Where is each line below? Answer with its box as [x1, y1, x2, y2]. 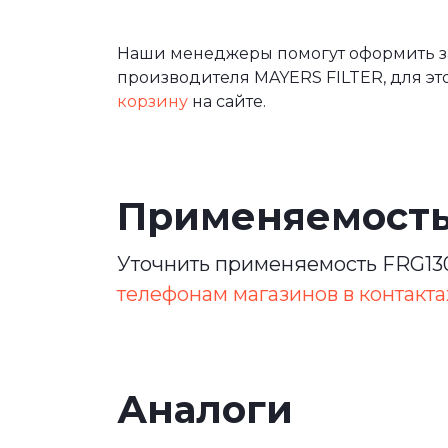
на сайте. [188, 92, 266, 112]
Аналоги [117, 386, 293, 434]
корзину [117, 92, 188, 112]
